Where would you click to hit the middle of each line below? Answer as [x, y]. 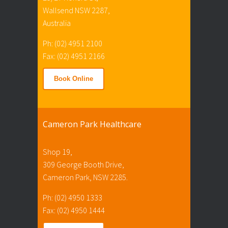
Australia [57, 23]
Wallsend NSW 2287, [76, 10]
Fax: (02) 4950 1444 [74, 210]
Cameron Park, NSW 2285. [85, 177]
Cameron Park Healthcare [92, 124]
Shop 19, [58, 151]
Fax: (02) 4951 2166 [74, 56]
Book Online [74, 78]
